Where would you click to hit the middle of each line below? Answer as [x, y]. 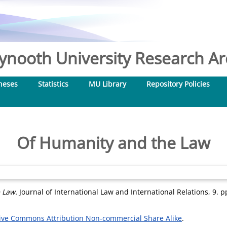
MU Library [107, 84]
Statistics [53, 84]
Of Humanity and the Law [113, 143]
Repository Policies [178, 84]
